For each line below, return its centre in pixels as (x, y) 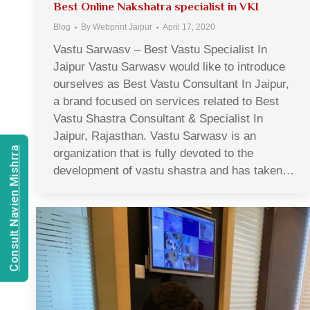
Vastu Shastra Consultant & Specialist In (158, 119)
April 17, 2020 (189, 27)
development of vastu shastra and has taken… (174, 171)
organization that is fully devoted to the (153, 154)
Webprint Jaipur (122, 27)
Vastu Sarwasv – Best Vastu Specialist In (160, 50)
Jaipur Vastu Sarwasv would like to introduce (169, 67)
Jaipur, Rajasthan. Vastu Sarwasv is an (155, 136)
